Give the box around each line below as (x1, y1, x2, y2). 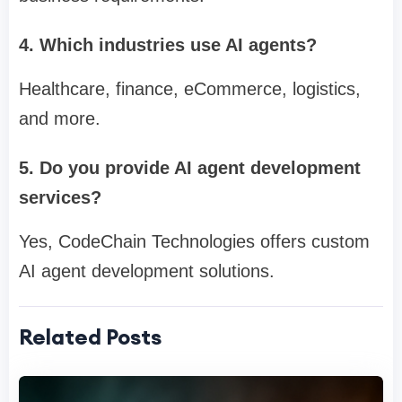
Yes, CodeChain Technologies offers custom (19, 232, 370, 252)
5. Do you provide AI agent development (19, 158, 361, 179)
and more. (19, 109, 100, 129)
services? (19, 188, 101, 208)
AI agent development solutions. (19, 261, 275, 282)
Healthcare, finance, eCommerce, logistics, (19, 79, 361, 100)
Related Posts (19, 323, 162, 351)
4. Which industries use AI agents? (19, 35, 317, 56)
